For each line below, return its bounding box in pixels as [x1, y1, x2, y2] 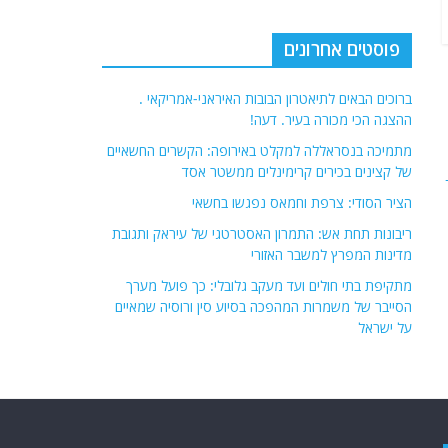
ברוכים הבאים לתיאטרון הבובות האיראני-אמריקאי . [139, 88, 412, 108]
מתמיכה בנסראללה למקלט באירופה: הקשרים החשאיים [107, 140, 412, 160]
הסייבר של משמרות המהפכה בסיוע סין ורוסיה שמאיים [115, 296, 412, 316]
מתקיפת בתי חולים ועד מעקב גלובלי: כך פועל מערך [126, 275, 412, 295]
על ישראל [358, 317, 412, 337]
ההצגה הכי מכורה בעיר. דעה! [250, 109, 412, 129]
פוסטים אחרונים [284, 36, 400, 61]
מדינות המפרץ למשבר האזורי [251, 244, 412, 264]
